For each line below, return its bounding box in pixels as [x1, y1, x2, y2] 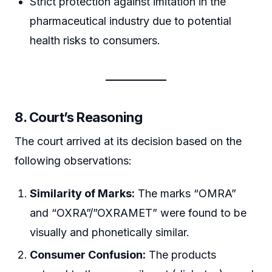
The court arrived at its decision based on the [15, 135, 242, 148]
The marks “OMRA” [135, 186, 237, 200]
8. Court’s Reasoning [15, 109, 143, 126]
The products [146, 248, 217, 262]
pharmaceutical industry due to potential [30, 15, 232, 28]
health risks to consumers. [30, 34, 161, 47]
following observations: [15, 154, 132, 168]
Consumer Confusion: [30, 248, 146, 262]
